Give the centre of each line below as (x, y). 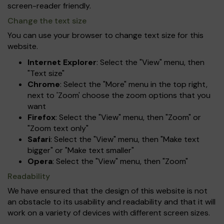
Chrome (44, 84)
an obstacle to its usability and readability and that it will (111, 202)
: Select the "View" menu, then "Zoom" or (128, 117)
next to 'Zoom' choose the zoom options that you (119, 95)
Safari (39, 139)
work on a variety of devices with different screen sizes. (109, 213)
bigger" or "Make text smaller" (81, 150)
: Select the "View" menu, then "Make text (125, 139)
